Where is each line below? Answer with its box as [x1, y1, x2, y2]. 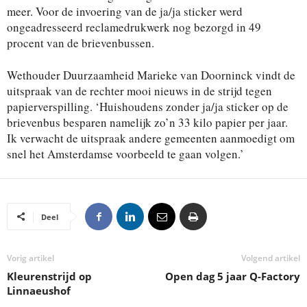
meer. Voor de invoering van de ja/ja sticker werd [7, 3, 243, 19]
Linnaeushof [7, 283, 71, 297]
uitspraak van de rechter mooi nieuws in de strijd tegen [7, 82, 272, 99]
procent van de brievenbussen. [7, 34, 154, 51]
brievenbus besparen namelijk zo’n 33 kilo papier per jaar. [7, 114, 288, 130]
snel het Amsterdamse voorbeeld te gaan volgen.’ [7, 145, 244, 162]
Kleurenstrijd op [7, 269, 92, 283]
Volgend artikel [241, 251, 300, 264]
